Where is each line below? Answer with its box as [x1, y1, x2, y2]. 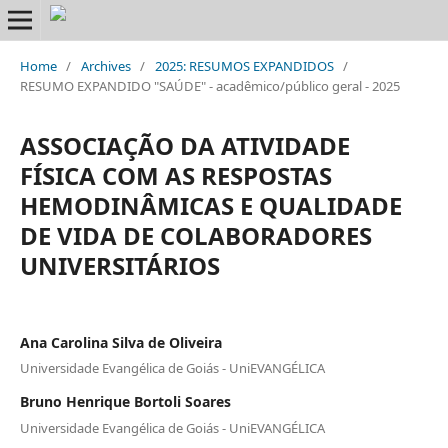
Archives [80, 56, 131, 75]
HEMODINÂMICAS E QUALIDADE [19, 188, 402, 222]
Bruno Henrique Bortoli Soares [19, 392, 231, 412]
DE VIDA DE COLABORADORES [19, 218, 372, 252]
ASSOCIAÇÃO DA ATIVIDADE [19, 128, 350, 162]
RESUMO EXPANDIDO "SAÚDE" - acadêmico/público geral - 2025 [19, 76, 400, 95]
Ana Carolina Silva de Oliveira [19, 332, 222, 352]
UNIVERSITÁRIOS [19, 248, 220, 282]
